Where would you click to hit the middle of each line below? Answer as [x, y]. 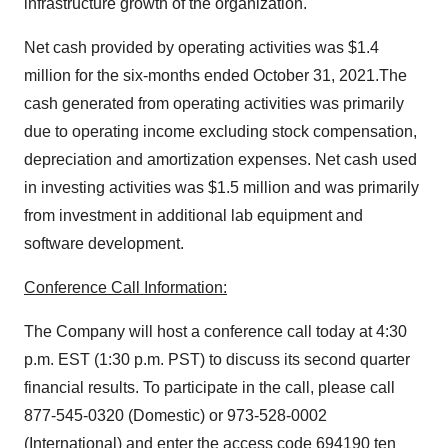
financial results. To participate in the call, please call [209, 387]
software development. [104, 243]
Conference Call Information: [125, 287]
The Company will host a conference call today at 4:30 [215, 331]
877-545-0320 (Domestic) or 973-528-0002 [175, 415]
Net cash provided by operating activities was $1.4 [201, 47]
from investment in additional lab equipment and [193, 215]
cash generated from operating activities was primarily [214, 103]
